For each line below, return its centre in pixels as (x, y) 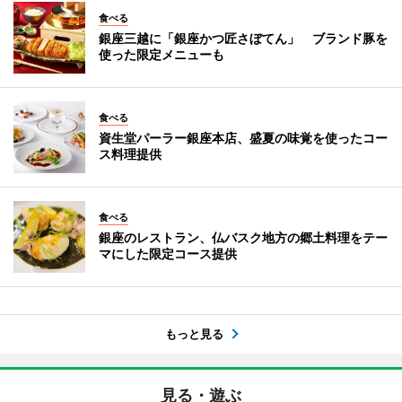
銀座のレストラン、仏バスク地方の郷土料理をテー (243, 238)
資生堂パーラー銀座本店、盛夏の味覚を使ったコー (243, 138)
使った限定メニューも (162, 55)
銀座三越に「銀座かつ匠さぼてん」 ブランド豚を (243, 39)
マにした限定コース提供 (168, 254)
